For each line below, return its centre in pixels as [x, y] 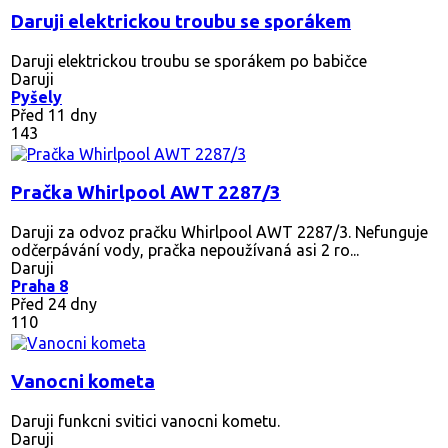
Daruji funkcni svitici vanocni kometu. [145, 420]
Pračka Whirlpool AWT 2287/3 [146, 192]
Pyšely [36, 96]
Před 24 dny [54, 303]
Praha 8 [39, 285]
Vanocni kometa [83, 381]
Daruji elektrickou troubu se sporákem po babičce [189, 60]
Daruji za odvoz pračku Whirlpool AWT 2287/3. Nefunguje [219, 231]
